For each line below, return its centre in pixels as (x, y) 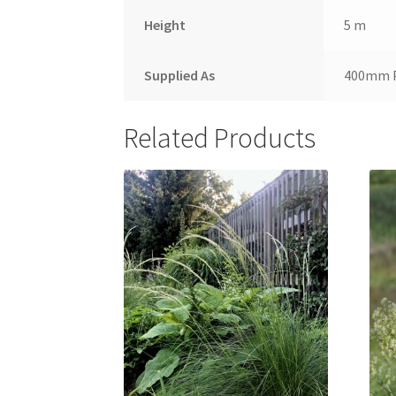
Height (164, 25)
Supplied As (179, 76)
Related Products (220, 137)
